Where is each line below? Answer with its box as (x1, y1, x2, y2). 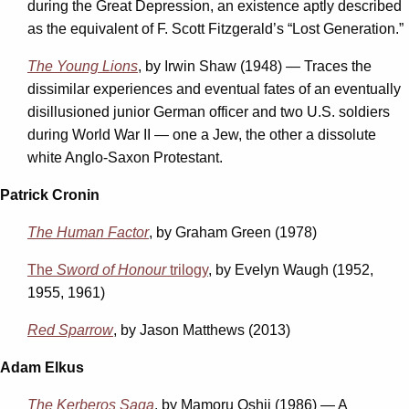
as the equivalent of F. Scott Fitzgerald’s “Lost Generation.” (27, 20, 404, 37)
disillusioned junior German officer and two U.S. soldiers (27, 103, 390, 120)
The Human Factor (27, 224, 149, 240)
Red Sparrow (27, 321, 113, 338)
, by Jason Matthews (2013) (113, 321, 290, 338)
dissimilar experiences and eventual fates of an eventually (27, 80, 401, 97)
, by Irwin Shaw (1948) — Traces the (138, 58, 372, 74)
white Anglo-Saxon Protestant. (27, 149, 223, 165)
